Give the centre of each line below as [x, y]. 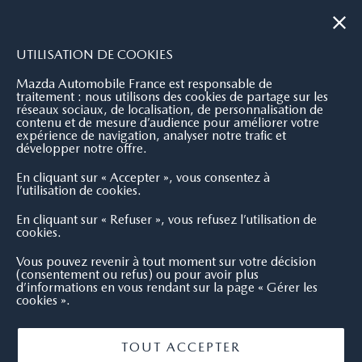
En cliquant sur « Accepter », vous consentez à [143, 177]
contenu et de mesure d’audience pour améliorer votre [168, 122]
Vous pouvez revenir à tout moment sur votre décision [166, 261]
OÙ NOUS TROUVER [268, 19]
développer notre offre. [82, 148]
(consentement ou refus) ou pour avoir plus [137, 274]
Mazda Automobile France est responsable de [144, 84]
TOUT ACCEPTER [181, 347]
